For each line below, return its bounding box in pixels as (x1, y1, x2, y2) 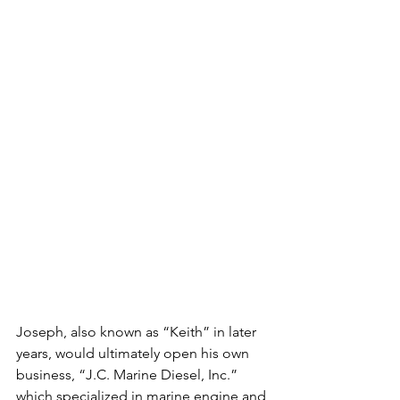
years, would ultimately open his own (16, 345, 253, 362)
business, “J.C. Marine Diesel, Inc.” (16, 366, 241, 384)
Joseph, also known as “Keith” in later (16, 323, 260, 341)
